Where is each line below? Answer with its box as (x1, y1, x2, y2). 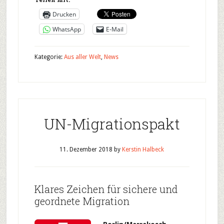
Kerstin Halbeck (122, 146, 164, 153)
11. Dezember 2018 (59, 146, 113, 153)
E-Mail (105, 24, 123, 33)
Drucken (52, 9, 76, 18)
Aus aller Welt (63, 53, 101, 60)
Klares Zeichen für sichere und (34, 182, 177, 195)
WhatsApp (52, 24, 81, 33)
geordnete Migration (34, 194, 129, 207)
